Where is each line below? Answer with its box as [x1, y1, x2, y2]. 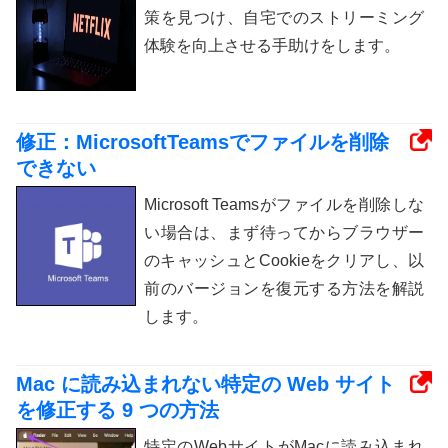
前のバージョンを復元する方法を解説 [144, 280, 424, 298]
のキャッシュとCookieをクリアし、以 [144, 252, 424, 270]
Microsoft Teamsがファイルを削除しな [144, 196, 424, 214]
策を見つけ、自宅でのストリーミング [144, 9, 424, 27]
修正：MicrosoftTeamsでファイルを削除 [16, 131, 389, 154]
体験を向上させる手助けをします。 [144, 37, 400, 55]
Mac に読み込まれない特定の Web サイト [16, 373, 395, 396]
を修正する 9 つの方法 [16, 399, 219, 422]
